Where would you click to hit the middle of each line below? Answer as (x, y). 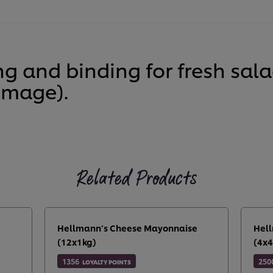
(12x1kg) (77, 242)
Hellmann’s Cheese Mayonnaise (127, 228)
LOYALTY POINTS (107, 262)
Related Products (136, 179)
